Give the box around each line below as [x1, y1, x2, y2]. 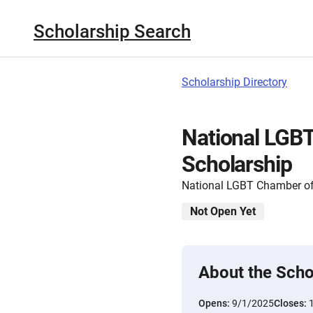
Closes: [274, 298, 309, 309]
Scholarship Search [34, 20, 191, 42]
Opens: [198, 298, 232, 309]
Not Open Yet [190, 205, 256, 218]
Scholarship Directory [182, 75, 287, 89]
